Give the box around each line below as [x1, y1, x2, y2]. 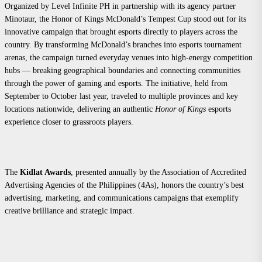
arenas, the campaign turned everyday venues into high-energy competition [5, 53, 253, 62]
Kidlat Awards [20, 167, 71, 177]
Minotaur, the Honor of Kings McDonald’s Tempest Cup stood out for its [5, 14, 246, 23]
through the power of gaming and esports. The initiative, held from [5, 78, 227, 88]
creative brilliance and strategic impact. [5, 206, 135, 215]
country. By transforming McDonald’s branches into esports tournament [5, 40, 242, 49]
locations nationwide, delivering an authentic [5, 104, 155, 113]
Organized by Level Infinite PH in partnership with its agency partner [5, 1, 236, 11]
